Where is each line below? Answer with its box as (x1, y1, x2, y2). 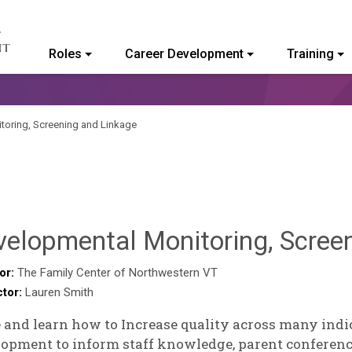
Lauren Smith (25, 285, 93, 299)
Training (286, 46, 334, 61)
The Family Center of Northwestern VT (17, 266, 218, 280)
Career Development (124, 46, 244, 61)
